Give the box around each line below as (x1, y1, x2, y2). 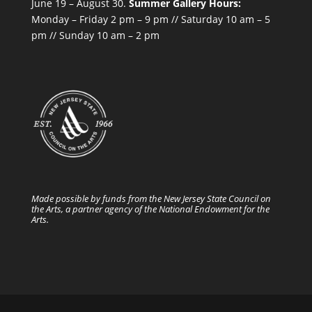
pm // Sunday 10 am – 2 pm (31, 29, 159, 42)
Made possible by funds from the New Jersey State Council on (31, 192, 271, 205)
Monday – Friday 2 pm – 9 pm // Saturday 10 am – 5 (31, 13, 270, 26)
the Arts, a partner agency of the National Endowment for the (31, 203, 270, 216)
